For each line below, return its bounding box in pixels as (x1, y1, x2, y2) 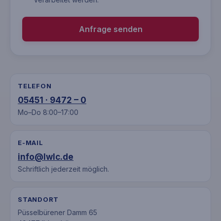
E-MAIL (18, 139, 43, 147)
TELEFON (18, 82, 52, 90)
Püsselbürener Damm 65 (18, 208, 97, 217)
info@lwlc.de (18, 152, 74, 162)
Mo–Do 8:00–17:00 (18, 108, 78, 116)
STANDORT (18, 195, 59, 203)
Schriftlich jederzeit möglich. (18, 165, 109, 173)
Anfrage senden (78, 24, 143, 34)
